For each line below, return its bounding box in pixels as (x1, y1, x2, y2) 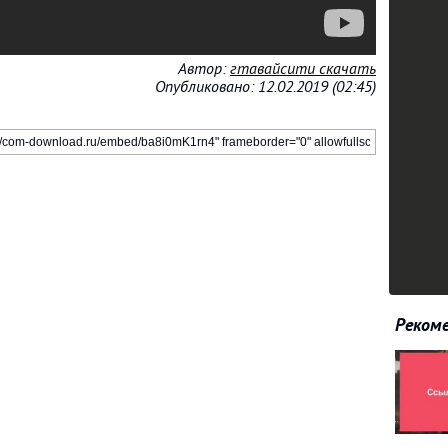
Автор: (178, 60, 230, 78)
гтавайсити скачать (230, 60, 376, 78)
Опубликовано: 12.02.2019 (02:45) (155, 78, 376, 96)
